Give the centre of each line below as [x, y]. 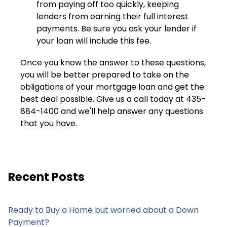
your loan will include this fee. [94, 41]
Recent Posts [46, 177]
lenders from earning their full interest [112, 16]
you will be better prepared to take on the [105, 74]
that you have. [49, 123]
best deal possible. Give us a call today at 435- [113, 99]
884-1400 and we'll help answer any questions [112, 111]
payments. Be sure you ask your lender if [117, 28]
